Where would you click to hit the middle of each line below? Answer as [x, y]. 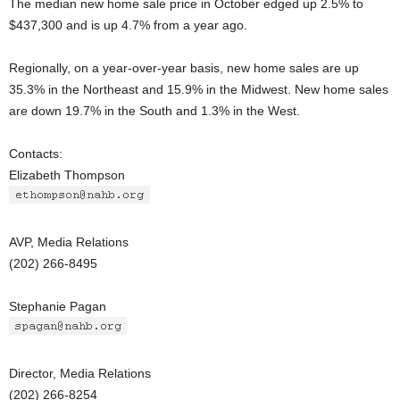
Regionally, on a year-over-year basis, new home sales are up [184, 68]
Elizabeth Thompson [67, 175]
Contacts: [36, 154]
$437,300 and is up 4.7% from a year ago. [128, 25]
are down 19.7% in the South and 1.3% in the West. [154, 111]
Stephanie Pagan [58, 306]
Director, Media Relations [80, 373]
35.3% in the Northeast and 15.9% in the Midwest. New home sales [199, 89]
